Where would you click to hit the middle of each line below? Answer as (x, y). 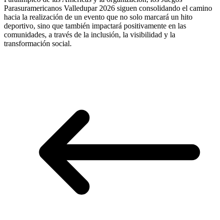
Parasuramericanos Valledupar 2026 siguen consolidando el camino (108, 8)
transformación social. (38, 44)
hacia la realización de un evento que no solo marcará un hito (98, 17)
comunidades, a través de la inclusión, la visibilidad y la (90, 35)
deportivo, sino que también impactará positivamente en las (95, 26)
